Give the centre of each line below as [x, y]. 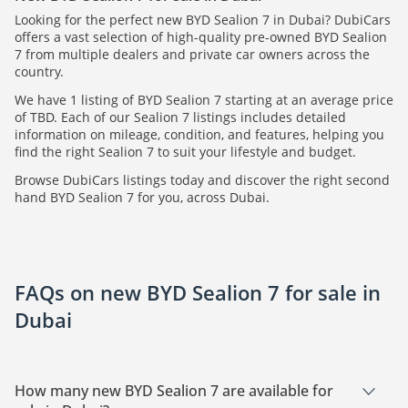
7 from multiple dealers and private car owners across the [192, 55]
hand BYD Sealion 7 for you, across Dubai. [142, 198]
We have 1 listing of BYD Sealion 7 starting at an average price [204, 100]
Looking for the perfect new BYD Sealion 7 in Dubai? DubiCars [203, 20]
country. [39, 72]
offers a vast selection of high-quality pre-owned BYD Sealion [201, 37]
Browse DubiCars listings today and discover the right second [202, 180]
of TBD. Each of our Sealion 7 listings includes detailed [180, 117]
